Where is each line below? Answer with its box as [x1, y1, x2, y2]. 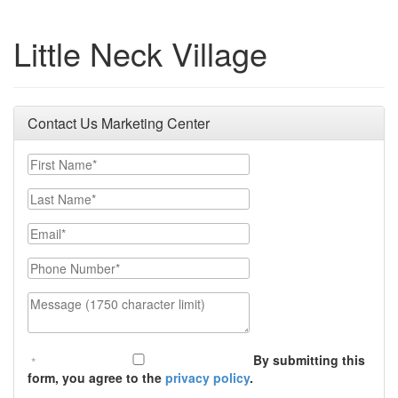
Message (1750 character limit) [27, 291, 211, 309]
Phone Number [27, 257, 116, 275]
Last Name [27, 187, 91, 205]
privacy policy [165, 369, 250, 386]
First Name [27, 153, 92, 171]
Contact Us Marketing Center [28, 113, 210, 133]
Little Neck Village [13, 30, 267, 76]
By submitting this [253, 351, 365, 369]
